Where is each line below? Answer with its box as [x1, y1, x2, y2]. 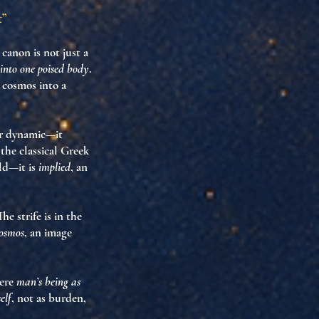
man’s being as [16, 274, 80, 289]
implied [38, 159, 70, 174]
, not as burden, [11, 291, 86, 305]
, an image [24, 225, 72, 240]
